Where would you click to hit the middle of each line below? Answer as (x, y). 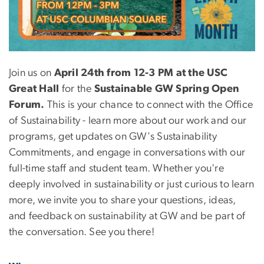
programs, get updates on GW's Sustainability (113, 136)
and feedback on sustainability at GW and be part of (127, 216)
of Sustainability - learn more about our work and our (128, 121)
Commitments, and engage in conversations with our (127, 152)
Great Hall (34, 89)
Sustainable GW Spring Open (167, 89)
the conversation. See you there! (82, 232)
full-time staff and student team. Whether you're (116, 168)
